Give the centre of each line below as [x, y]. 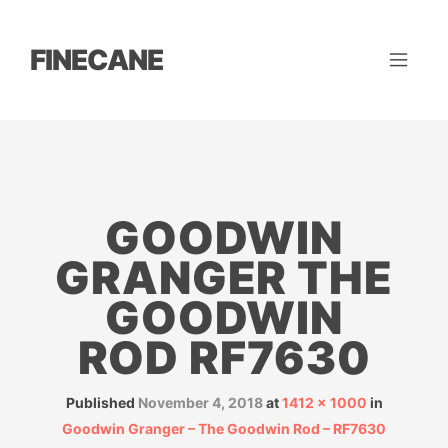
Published [101, 402]
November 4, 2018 [200, 402]
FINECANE [96, 60]
